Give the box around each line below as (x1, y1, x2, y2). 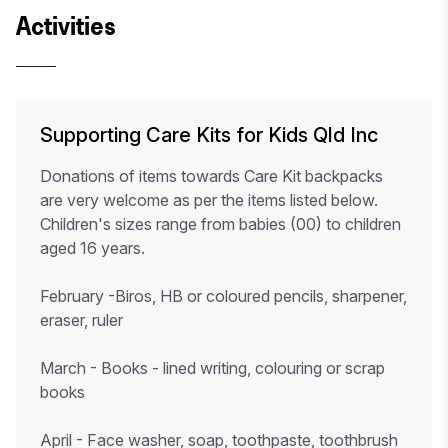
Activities (16, 10, 116, 42)
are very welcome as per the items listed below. (40, 190, 378, 210)
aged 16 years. (40, 238, 145, 258)
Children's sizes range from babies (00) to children (40, 214, 401, 234)
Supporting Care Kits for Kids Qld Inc (40, 123, 378, 147)
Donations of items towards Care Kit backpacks (40, 166, 383, 186)
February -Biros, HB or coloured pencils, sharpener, (40, 286, 407, 306)
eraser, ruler (40, 310, 123, 330)
